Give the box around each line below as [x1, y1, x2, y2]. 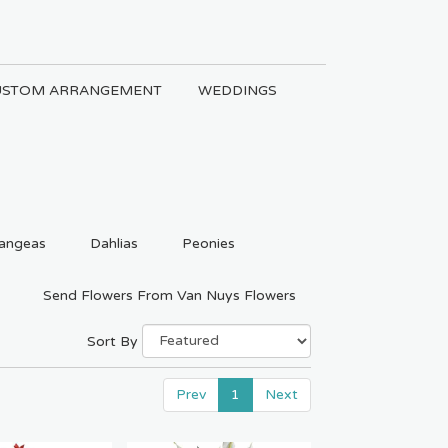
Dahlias [90, 234, 138, 252]
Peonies [182, 234, 235, 252]
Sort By [87, 332, 138, 350]
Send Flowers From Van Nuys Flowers [43, 286, 296, 304]
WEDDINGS [197, 82, 277, 100]
